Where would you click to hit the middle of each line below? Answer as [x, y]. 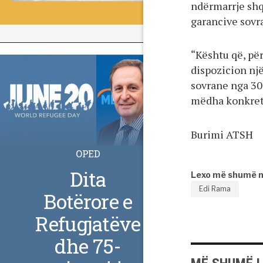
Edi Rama [215, 189]
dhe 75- [88, 245]
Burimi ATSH [222, 134]
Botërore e [88, 201]
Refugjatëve [88, 223]
